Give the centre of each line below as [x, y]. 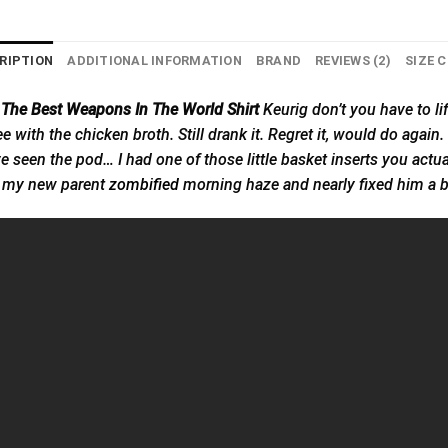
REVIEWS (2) [353, 61]
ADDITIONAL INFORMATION [154, 61]
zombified [144, 185]
